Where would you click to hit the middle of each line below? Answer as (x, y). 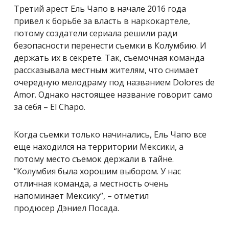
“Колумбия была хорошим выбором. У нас (97, 171)
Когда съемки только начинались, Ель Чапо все (110, 134)
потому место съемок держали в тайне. (94, 159)
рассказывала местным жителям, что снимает (106, 70)
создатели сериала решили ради (111, 33)
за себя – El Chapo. (50, 107)
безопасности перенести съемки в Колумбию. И (110, 45)
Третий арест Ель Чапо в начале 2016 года (100, 8)
